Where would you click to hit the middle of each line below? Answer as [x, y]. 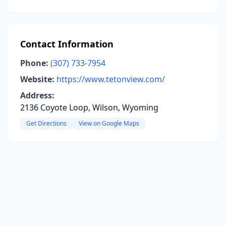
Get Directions [46, 123]
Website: [37, 79]
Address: [37, 95]
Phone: [34, 63]
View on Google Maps [109, 123]
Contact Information [67, 44]
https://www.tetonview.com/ [111, 79]
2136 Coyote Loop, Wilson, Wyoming [89, 107]
